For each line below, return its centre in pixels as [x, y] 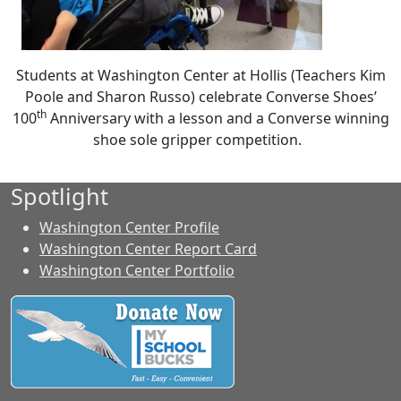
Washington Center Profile [129, 227]
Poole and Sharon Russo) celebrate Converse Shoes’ [200, 97]
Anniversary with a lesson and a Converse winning [218, 118]
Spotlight [60, 196]
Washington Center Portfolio [137, 270]
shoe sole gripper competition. [200, 140]
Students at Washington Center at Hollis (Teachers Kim [200, 75]
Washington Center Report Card [148, 249]
